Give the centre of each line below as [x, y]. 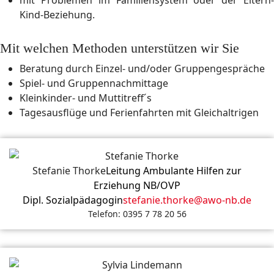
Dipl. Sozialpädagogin [73, 200]
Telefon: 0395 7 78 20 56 [137, 213]
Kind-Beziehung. [57, 15]
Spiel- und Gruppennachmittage [94, 83]
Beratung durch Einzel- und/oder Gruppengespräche [142, 68]
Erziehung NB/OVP [137, 185]
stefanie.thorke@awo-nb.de [187, 200]
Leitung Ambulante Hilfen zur [174, 170]
